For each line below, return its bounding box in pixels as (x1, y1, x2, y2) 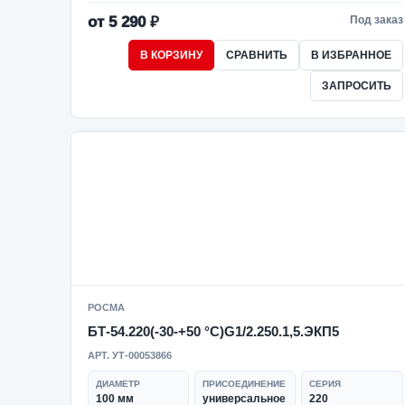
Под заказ (349, 14, 403, 26)
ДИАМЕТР (96, 379, 140, 389)
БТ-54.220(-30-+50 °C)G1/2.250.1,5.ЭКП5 (88, 324, 339, 339)
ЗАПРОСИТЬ (321, 80, 391, 92)
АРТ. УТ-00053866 (88, 350, 172, 361)
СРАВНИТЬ (225, 49, 287, 61)
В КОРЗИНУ (139, 49, 202, 61)
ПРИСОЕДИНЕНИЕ (202, 379, 287, 389)
